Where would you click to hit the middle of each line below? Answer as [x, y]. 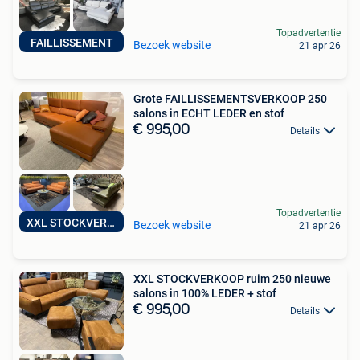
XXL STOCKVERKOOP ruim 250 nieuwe [232, 279]
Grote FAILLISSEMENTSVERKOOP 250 [230, 99]
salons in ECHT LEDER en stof [209, 114]
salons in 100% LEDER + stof [205, 294]
